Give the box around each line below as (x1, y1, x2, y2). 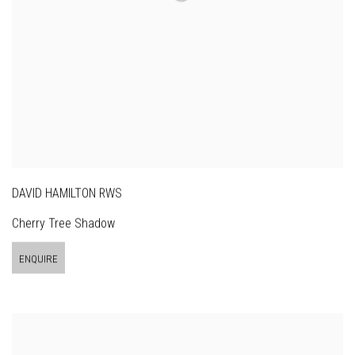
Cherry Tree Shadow (12, 216, 115, 231)
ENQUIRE (19, 253, 58, 265)
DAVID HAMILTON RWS (12, 185, 122, 201)
